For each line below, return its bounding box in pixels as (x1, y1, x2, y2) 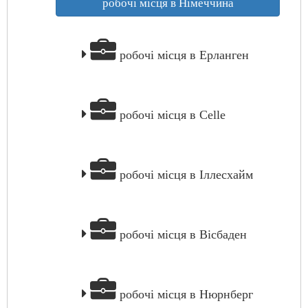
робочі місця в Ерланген (116, 48, 249, 62)
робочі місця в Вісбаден (116, 228, 247, 241)
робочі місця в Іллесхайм (116, 168, 253, 181)
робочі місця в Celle (116, 108, 225, 122)
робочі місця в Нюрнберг (116, 287, 253, 301)
